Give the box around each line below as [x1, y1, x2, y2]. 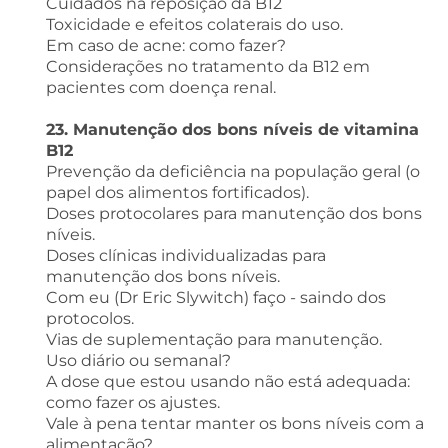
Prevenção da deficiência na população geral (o [45, 161, 420, 181]
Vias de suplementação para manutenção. [45, 329, 382, 349]
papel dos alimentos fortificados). [45, 182, 309, 202]
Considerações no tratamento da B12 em [45, 56, 370, 76]
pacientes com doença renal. [45, 77, 276, 97]
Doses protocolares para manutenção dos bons [45, 203, 422, 223]
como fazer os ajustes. [45, 392, 220, 412]
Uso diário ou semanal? [45, 350, 231, 370]
